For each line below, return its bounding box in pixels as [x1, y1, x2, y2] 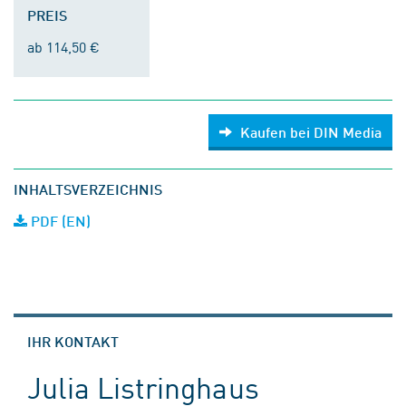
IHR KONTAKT [27, 333, 119, 350]
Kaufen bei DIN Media [240, 123, 382, 140]
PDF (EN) [27, 212, 91, 229]
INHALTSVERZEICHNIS [14, 180, 162, 198]
